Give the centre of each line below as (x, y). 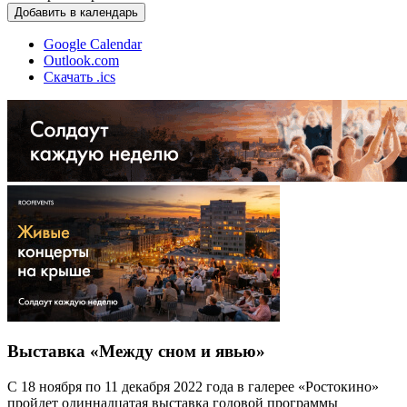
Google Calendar (93, 44)
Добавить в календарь (76, 12)
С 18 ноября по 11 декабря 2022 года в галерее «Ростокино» (193, 386)
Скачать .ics (79, 76)
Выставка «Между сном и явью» (136, 352)
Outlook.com (81, 60)
